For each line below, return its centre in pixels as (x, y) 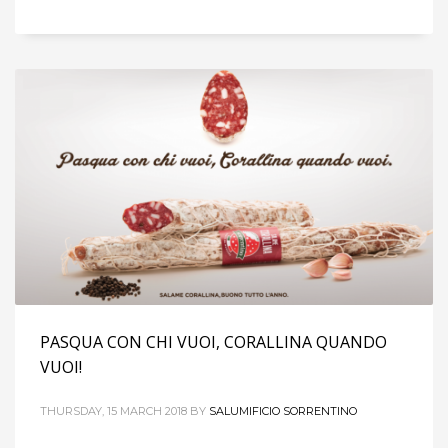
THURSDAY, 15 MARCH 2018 (113, 410)
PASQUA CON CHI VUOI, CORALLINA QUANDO (213, 341)
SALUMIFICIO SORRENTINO (283, 410)
